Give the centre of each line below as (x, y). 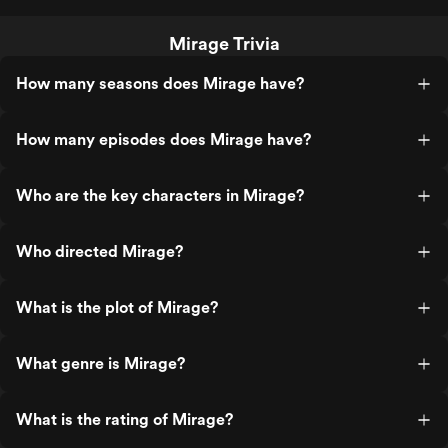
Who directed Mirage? (99, 251)
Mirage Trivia (224, 43)
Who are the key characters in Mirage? (160, 195)
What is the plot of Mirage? (117, 307)
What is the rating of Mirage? (124, 419)
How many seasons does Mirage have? (160, 83)
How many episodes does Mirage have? (163, 139)
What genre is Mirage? (100, 363)
